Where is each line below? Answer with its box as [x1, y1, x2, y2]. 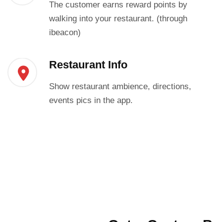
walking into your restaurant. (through [49, 14, 187, 24]
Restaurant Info [49, 58, 127, 71]
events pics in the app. [49, 96, 133, 106]
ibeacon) [49, 28, 81, 38]
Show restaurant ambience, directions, [49, 82, 191, 92]
